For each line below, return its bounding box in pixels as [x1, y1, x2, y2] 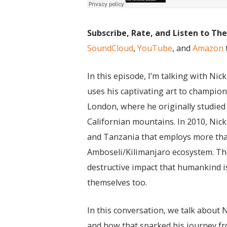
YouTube [137, 43, 172, 54]
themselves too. [87, 177, 147, 188]
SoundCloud [87, 43, 133, 54]
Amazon [193, 43, 223, 54]
